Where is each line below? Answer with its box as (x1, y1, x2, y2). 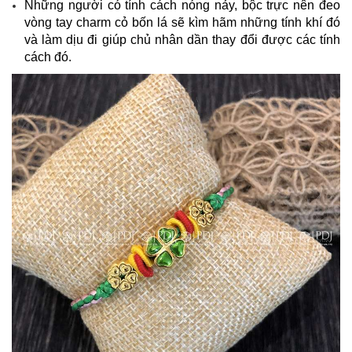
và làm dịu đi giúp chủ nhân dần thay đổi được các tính (24, 32, 340, 46)
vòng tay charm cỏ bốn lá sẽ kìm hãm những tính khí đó (24, 15, 340, 29)
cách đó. (24, 49, 71, 64)
